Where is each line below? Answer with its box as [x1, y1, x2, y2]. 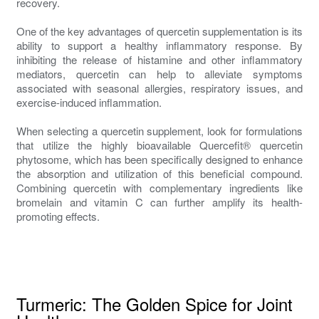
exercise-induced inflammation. [16, 94, 162, 110]
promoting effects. [16, 208, 100, 224]
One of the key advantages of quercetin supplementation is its [16, 23, 303, 38]
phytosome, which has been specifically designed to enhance [16, 151, 303, 167]
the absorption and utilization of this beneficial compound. [16, 165, 303, 181]
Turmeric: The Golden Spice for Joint [16, 291, 293, 316]
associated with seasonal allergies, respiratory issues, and [16, 80, 303, 95]
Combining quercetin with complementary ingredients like [16, 179, 303, 195]
